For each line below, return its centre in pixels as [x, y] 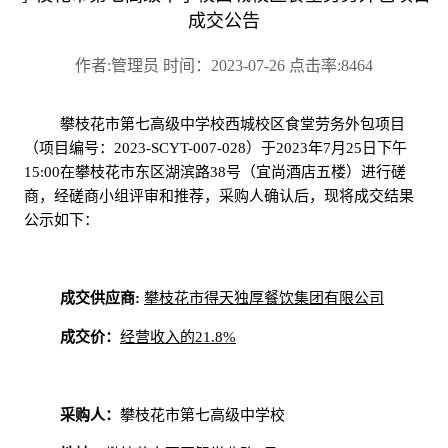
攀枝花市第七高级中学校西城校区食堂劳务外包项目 [232, 124]
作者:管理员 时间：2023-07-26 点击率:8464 [223, 66]
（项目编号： [68, 148]
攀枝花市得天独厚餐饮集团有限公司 [263, 298]
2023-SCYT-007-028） [187, 148]
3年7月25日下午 [353, 148]
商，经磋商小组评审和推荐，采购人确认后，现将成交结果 [218, 196]
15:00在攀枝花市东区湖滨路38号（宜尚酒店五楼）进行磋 [214, 172]
